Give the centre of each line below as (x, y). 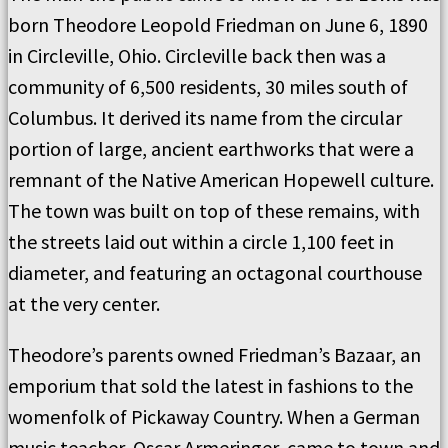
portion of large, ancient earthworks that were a (211, 148)
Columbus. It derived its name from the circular (205, 117)
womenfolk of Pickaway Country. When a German (214, 416)
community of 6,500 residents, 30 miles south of (208, 86)
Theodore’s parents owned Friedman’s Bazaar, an (214, 354)
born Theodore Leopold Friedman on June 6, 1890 (218, 24)
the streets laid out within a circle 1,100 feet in (201, 241)
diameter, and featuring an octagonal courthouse (215, 272)
